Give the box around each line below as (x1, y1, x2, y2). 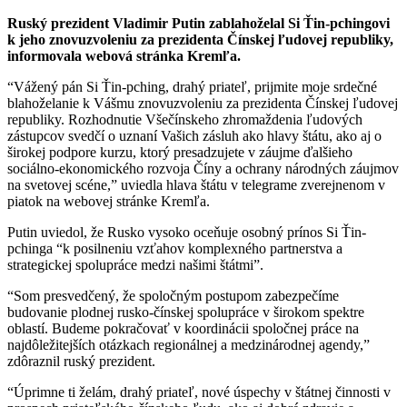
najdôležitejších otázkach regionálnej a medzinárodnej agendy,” (7, 336, 370, 352)
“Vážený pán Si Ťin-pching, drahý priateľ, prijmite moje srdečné (7, 78, 377, 94)
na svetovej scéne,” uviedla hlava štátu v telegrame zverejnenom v (7, 176, 385, 193)
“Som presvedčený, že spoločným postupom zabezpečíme (7, 287, 339, 303)
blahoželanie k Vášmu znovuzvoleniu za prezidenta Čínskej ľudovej (7, 94, 398, 111)
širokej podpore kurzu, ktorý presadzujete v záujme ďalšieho (7, 144, 352, 160)
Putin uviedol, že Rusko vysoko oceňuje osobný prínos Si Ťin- (7, 223, 366, 240)
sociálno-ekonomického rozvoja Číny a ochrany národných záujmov (7, 160, 399, 176)
